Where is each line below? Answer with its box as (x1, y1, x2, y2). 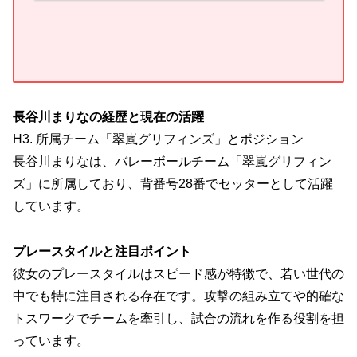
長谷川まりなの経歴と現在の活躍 (13, 109, 204, 124)
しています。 (13, 198, 89, 213)
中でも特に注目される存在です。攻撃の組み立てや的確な (13, 288, 344, 303)
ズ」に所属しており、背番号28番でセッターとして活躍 (13, 176, 333, 190)
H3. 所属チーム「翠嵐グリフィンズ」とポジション (13, 131, 304, 146)
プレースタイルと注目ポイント (13, 244, 191, 258)
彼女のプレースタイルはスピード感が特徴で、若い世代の (13, 266, 344, 280)
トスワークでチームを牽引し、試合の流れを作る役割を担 (13, 311, 344, 325)
